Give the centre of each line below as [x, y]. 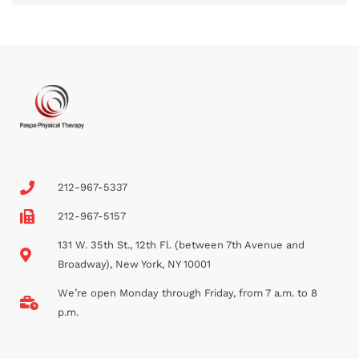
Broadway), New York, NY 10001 [134, 264]
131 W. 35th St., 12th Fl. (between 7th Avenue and [181, 244]
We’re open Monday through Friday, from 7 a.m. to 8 [187, 292]
